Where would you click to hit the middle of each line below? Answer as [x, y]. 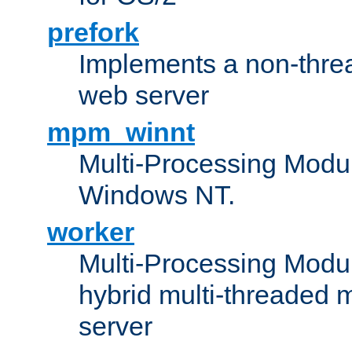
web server [144, 95]
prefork [93, 32]
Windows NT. [157, 194]
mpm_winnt [121, 132]
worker [91, 231]
